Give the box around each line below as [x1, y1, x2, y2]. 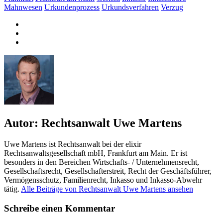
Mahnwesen [4, 3, 42, 12]
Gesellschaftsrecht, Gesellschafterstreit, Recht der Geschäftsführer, [4, 167, 212, 176]
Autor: [4, 116, 41, 130]
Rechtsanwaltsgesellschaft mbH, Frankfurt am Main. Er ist [4, 149, 187, 158]
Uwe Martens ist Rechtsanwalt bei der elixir [4, 140, 141, 149]
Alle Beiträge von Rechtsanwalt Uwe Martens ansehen [21, 185, 193, 194]
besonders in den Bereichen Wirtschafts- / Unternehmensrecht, [4, 158, 199, 167]
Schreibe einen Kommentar [4, 203, 115, 214]
